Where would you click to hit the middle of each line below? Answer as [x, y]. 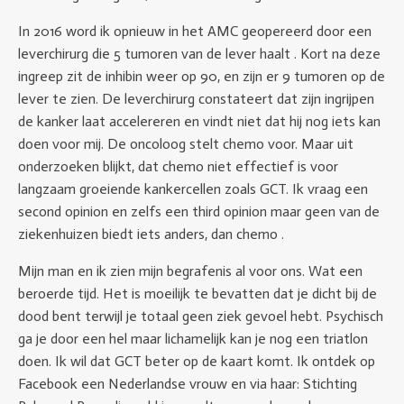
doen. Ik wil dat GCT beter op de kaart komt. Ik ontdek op [197, 361]
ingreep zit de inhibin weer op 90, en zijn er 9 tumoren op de [202, 76]
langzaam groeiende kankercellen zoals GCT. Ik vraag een [193, 189]
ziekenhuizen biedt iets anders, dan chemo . [151, 234]
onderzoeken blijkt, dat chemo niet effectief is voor [178, 166]
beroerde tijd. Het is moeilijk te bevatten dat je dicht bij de [197, 294]
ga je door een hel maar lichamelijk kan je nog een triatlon [193, 339]
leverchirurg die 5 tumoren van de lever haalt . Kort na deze [199, 54]
